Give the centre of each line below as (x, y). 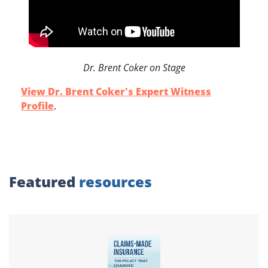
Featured (44, 182)
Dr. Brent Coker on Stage (134, 68)
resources (115, 182)
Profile (37, 106)
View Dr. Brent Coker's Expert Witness (116, 92)
